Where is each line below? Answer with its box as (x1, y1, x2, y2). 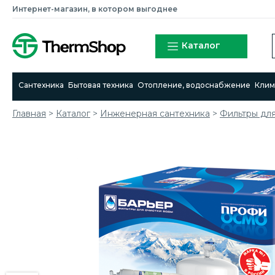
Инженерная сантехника (100, 108, 210, 119)
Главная (12, 108, 46, 119)
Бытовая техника (68, 80, 134, 90)
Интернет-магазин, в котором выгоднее (12, 4, 177, 14)
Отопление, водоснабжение (137, 80, 251, 90)
